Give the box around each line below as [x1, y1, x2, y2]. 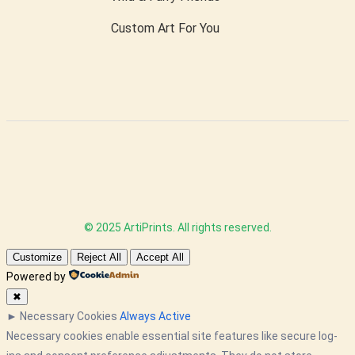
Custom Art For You [110, 21, 219, 36]
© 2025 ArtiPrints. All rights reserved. [83, 221, 272, 235]
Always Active [120, 310, 191, 323]
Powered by [6, 270, 66, 284]
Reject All [77, 251, 121, 264]
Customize [13, 251, 62, 264]
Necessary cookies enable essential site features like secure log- [6, 330, 338, 343]
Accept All [136, 251, 184, 264]
